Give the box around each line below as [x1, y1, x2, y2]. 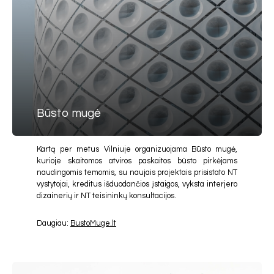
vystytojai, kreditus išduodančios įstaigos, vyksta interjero [37, 180, 237, 189]
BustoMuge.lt [70, 219, 116, 228]
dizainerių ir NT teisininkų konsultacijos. [37, 192, 176, 201]
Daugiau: [37, 219, 70, 228]
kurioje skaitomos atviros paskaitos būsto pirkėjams [37, 157, 237, 166]
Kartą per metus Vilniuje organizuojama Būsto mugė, [37, 146, 237, 154]
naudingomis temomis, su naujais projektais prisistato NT [37, 169, 237, 177]
